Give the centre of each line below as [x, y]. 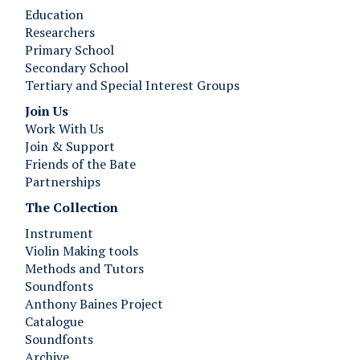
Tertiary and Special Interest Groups [132, 85]
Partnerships [63, 182]
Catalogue [54, 321]
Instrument [59, 233]
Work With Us [64, 129]
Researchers [60, 32]
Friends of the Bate [80, 164]
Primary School [70, 50]
